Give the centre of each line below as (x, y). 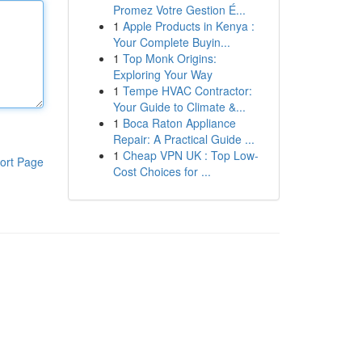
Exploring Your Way (162, 74)
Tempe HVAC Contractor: (187, 90)
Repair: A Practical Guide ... (183, 139)
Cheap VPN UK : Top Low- (190, 155)
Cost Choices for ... (162, 171)
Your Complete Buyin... (171, 42)
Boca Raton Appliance (179, 123)
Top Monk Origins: (169, 58)
